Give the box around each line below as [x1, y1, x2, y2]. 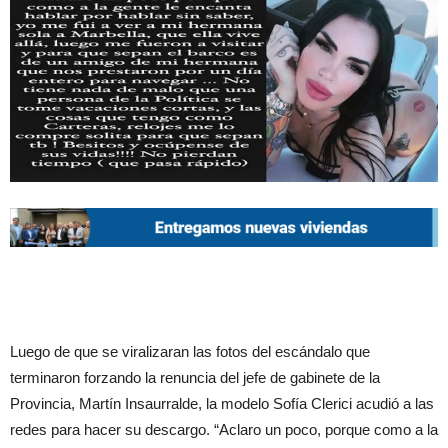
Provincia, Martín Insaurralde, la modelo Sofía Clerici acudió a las [10, 395, 434, 413]
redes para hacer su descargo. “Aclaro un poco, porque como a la [10, 421, 438, 439]
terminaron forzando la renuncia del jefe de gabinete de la [10, 369, 380, 387]
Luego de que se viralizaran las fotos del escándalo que [10, 343, 370, 361]
